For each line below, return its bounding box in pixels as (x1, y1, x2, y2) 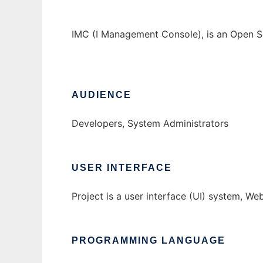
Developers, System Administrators (72, 117, 228, 130)
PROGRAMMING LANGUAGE (72, 235, 225, 246)
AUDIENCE (72, 90, 131, 100)
